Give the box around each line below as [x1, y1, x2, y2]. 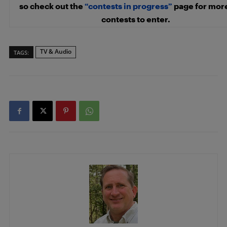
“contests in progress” [85, 1, 172, 11]
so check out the [19, 1, 85, 11]
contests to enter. [101, 14, 170, 24]
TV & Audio [40, 47, 71, 56]
